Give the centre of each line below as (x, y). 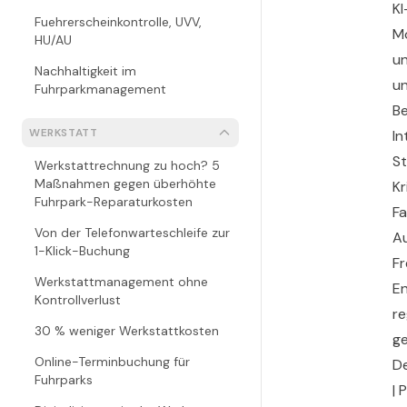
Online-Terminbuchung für (112, 362)
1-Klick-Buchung (82, 251)
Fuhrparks (64, 380)
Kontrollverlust (78, 300)
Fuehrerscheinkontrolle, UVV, (118, 22)
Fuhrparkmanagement (100, 89)
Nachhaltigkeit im (85, 71)
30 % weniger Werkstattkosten (127, 331)
